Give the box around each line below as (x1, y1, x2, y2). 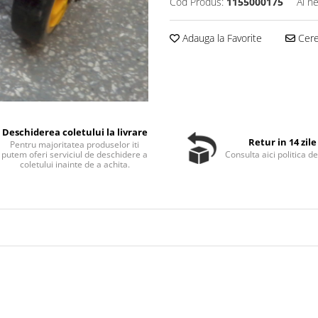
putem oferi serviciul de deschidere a (1, 148, 148, 161)
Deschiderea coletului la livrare (1, 126, 148, 139)
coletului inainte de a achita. (19, 158, 130, 171)
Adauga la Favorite (180, 31, 262, 45)
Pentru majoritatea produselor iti (10, 138, 140, 151)
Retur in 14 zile (248, 136, 317, 149)
